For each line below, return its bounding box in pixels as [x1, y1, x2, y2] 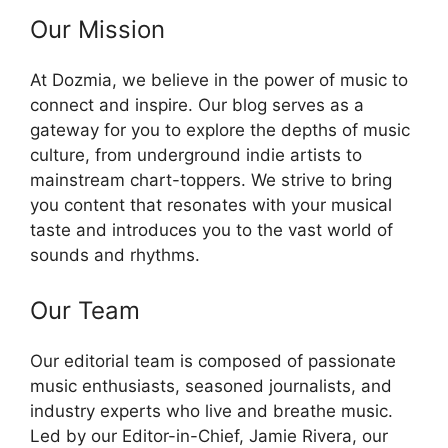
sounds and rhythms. [30, 244, 200, 265]
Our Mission [30, 14, 165, 44]
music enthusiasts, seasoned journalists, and [30, 376, 392, 396]
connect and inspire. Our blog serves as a [30, 94, 364, 115]
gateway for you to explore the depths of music [30, 119, 410, 140]
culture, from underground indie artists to [30, 144, 362, 165]
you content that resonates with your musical [30, 194, 392, 215]
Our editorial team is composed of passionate [30, 351, 396, 371]
